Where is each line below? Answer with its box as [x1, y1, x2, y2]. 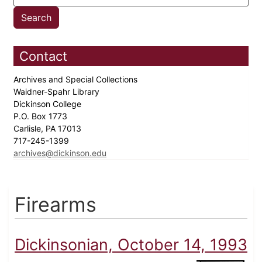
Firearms [15, 192, 96, 217]
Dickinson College [13, 99, 84, 109]
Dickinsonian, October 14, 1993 [15, 235, 247, 255]
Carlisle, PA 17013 [13, 123, 84, 134]
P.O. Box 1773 [13, 111, 70, 122]
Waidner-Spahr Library [13, 87, 102, 97]
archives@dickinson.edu [13, 148, 106, 158]
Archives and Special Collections [13, 74, 140, 85]
